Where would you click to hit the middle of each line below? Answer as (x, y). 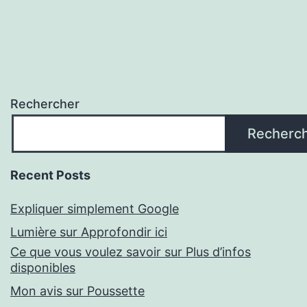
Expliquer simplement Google (95, 209)
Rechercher (45, 104)
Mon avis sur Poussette (77, 291)
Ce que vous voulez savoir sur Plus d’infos (131, 252)
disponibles (43, 268)
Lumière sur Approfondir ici (89, 232)
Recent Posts (50, 175)
